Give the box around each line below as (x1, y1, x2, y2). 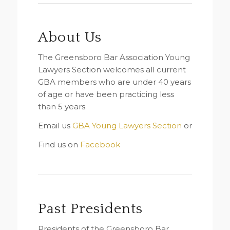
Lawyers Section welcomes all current (37, 65, 186, 75)
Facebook (80, 139, 120, 149)
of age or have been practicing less (37, 89, 174, 100)
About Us (37, 29, 102, 45)
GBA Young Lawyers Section (72, 121, 182, 131)
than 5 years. (37, 102, 87, 112)
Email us (37, 121, 72, 131)
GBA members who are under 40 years (37, 77, 191, 87)
